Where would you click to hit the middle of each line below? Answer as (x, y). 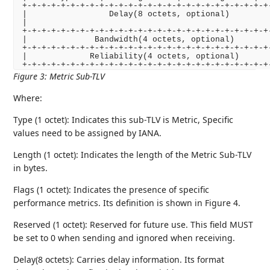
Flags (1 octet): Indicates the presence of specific (111, 189)
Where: (28, 98)
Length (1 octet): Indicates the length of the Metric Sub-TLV (133, 154)
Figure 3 (29, 76)
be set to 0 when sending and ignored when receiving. (124, 237)
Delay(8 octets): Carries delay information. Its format (119, 259)
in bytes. (31, 168)
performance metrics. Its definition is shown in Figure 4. (127, 202)
